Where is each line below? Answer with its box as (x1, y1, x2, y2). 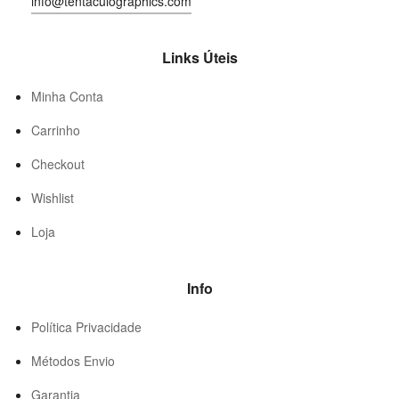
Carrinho (31, 120, 80, 139)
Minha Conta (31, 86, 103, 105)
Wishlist (31, 188, 74, 207)
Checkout (31, 154, 85, 173)
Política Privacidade (31, 317, 142, 336)
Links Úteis (161, 46, 238, 68)
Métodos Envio (31, 351, 115, 370)
